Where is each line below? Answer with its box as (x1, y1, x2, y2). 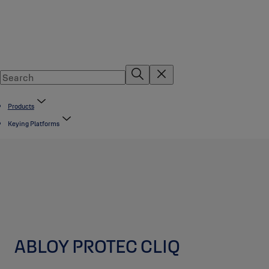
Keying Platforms (7, 119, 59, 128)
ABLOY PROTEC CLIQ (14, 235, 180, 258)
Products (7, 102, 34, 110)
